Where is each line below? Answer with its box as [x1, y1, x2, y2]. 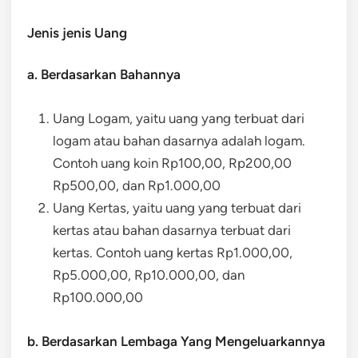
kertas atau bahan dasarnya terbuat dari [53, 221, 291, 238]
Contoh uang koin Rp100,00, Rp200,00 [53, 154, 292, 171]
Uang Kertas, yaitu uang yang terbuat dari [53, 199, 301, 216]
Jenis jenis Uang [27, 24, 127, 41]
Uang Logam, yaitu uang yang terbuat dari [53, 109, 304, 126]
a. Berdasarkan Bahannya [27, 66, 181, 82]
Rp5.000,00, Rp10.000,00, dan [53, 266, 245, 283]
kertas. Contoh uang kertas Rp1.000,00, [53, 244, 292, 261]
